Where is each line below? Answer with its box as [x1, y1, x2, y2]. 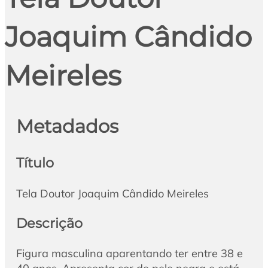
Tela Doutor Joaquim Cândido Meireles [16, 186, 209, 200]
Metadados [16, 114, 118, 138]
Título [16, 154, 54, 172]
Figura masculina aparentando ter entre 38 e [16, 246, 243, 261]
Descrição [16, 214, 83, 232]
